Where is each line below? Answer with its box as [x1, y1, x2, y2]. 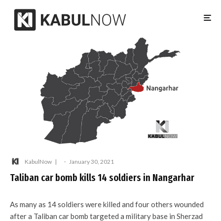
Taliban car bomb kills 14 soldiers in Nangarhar [10, 172, 194, 184]
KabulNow [25, 157, 52, 165]
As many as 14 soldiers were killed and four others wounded [10, 200, 204, 209]
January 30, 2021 [69, 157, 114, 165]
